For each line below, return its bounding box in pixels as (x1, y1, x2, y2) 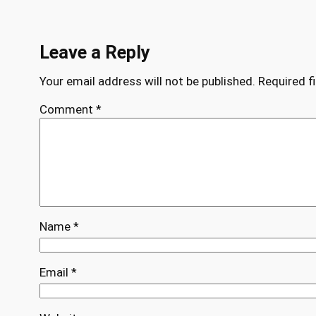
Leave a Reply (39, 41, 150, 63)
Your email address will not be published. (39, 73, 255, 88)
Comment (39, 102, 96, 116)
